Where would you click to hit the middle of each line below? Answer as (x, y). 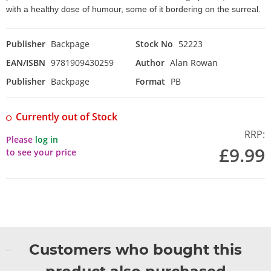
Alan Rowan (194, 63)
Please (21, 140)
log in (47, 140)
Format (150, 82)
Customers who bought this (135, 250)
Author (150, 63)
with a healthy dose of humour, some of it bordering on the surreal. (133, 9)
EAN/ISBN (26, 63)
